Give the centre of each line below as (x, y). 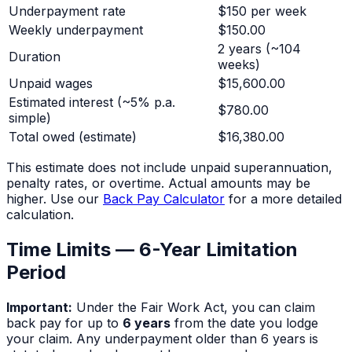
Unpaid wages (51, 83)
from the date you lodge (244, 323)
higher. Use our (53, 198)
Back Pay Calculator (164, 198)
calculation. (40, 214)
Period (36, 272)
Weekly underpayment (76, 29)
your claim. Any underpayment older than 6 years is (162, 338)
